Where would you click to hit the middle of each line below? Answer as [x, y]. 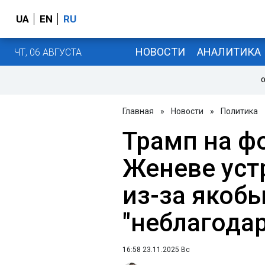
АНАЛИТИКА [229, 51]
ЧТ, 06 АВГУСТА [48, 52]
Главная [138, 111]
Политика [239, 111]
